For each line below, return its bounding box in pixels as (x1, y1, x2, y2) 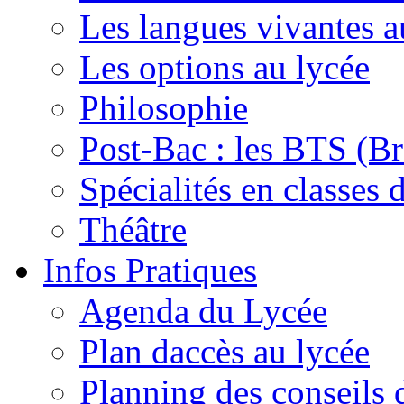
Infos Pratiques (43, 250, 257, 289)
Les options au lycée (79, 47, 370, 87)
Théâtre (79, 209, 187, 249)
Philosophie (79, 87, 248, 127)
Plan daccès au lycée (79, 331, 370, 371)
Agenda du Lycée (79, 290, 327, 330)
